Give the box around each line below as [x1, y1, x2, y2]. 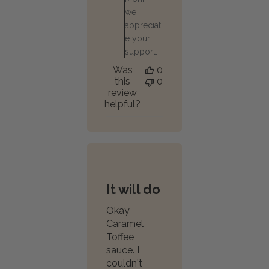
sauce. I [106, 244, 139, 256]
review [108, 87, 137, 98]
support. [125, 47, 157, 56]
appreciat [125, 20, 161, 30]
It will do [106, 181, 160, 197]
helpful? [104, 98, 141, 110]
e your [125, 34, 150, 43]
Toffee [106, 231, 134, 243]
